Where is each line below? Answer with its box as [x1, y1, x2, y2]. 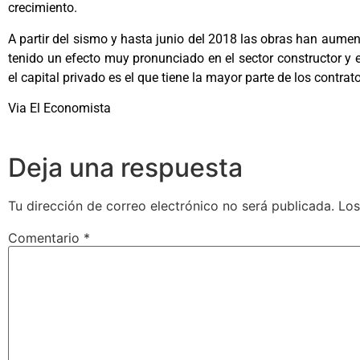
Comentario [8, 229, 84, 246]
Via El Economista [8, 100, 111, 117]
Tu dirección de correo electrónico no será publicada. [8, 197, 334, 214]
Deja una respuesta [8, 151, 243, 183]
